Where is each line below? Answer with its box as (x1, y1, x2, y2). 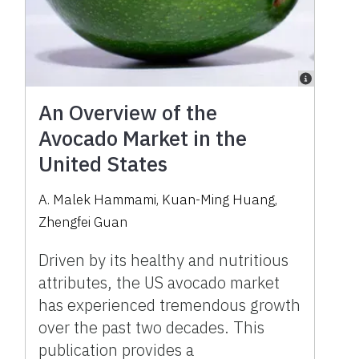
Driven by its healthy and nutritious (38, 248, 289, 271)
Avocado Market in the (38, 123, 248, 151)
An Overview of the (38, 98, 218, 126)
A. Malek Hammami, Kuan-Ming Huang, (38, 190, 278, 208)
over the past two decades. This (38, 316, 265, 338)
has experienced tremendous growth (38, 293, 301, 316)
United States (38, 149, 168, 177)
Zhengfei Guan (38, 212, 128, 231)
